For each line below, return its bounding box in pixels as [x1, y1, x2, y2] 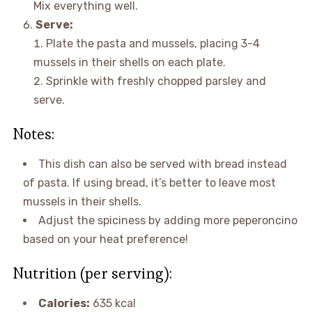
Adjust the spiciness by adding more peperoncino [38, 214, 297, 228]
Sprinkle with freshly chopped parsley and [45, 75, 266, 88]
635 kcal [89, 297, 136, 311]
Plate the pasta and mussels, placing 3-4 [45, 37, 260, 51]
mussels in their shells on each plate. [33, 56, 226, 70]
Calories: [38, 297, 90, 311]
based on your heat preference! [22, 233, 188, 247]
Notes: [12, 124, 54, 144]
